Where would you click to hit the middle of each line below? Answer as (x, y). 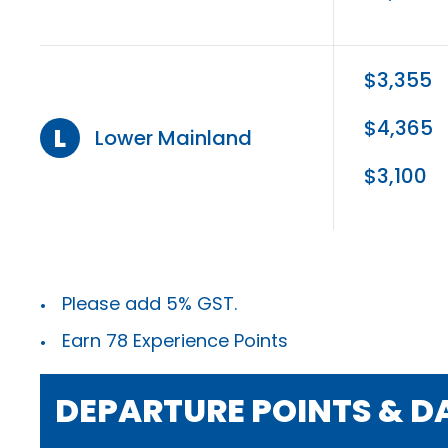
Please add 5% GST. (149, 303)
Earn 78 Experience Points (174, 340)
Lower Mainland (173, 137)
